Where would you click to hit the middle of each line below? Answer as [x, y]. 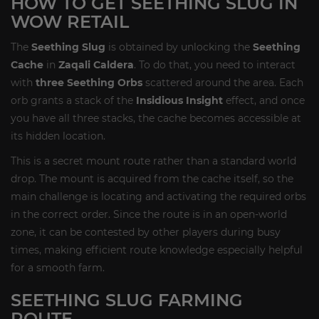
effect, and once [264, 100]
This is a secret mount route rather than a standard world [153, 161]
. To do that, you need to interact [215, 64]
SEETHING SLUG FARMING [127, 300]
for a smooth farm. [58, 267]
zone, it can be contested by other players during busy [146, 232]
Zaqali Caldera [96, 64]
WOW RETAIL [70, 21]
